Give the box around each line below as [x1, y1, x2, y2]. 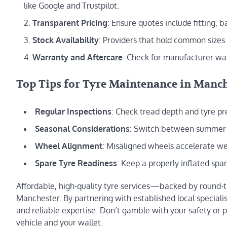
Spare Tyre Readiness [35, 158, 117, 168]
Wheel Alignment [35, 140, 102, 151]
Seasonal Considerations [35, 123, 130, 134]
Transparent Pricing [32, 18, 107, 28]
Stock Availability [32, 35, 99, 46]
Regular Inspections [35, 106, 111, 117]
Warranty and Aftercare [32, 52, 123, 63]
